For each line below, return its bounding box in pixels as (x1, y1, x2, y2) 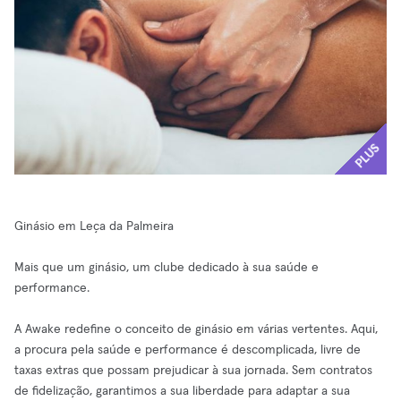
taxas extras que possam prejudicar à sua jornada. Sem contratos (14, 364, 372, 377)
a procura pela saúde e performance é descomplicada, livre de (14, 344, 361, 356)
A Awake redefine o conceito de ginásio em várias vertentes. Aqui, (14, 323, 378, 336)
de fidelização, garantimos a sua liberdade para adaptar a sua (14, 385, 350, 397)
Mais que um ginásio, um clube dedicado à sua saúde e (14, 261, 319, 274)
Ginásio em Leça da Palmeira (14, 220, 174, 233)
